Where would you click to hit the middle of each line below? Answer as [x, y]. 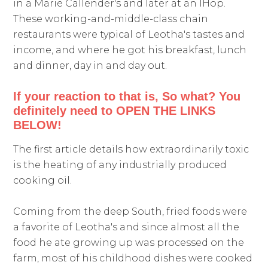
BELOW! [38, 125]
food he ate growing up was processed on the [129, 243]
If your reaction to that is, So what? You [127, 97]
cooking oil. [43, 181]
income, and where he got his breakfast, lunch [130, 50]
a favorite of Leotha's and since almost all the [127, 227]
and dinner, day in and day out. [90, 66]
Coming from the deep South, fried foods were [130, 212]
